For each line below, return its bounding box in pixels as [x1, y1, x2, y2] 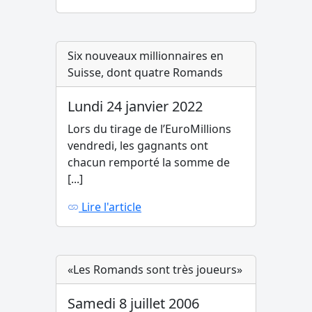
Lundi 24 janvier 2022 [68, 97, 203, 116]
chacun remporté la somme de [68, 155, 230, 171]
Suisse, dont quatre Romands [68, 65, 223, 81]
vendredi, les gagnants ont [68, 138, 208, 154]
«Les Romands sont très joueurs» [68, 262, 242, 278]
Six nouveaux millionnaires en [68, 48, 224, 64]
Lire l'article [79, 199, 141, 215]
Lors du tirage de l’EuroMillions [68, 121, 231, 137]
